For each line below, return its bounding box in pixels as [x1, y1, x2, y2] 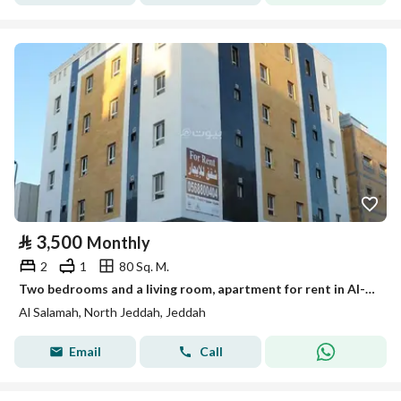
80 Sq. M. [119, 258, 169, 274]
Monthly [87, 233, 150, 252]
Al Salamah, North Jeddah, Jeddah [19, 304, 206, 320]
